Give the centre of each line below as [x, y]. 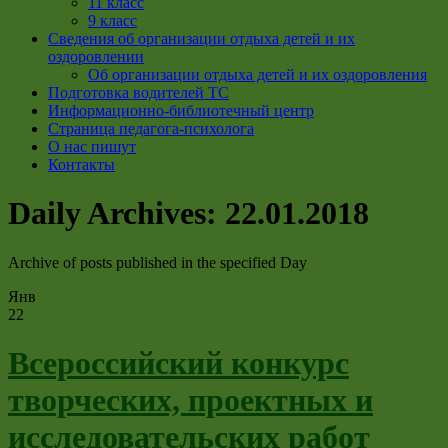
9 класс [112, 20]
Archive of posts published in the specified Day [157, 262]
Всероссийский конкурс [178, 363]
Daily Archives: [116, 213]
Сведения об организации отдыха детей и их [201, 38]
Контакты [81, 164]
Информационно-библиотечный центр [181, 110]
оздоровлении [96, 56]
